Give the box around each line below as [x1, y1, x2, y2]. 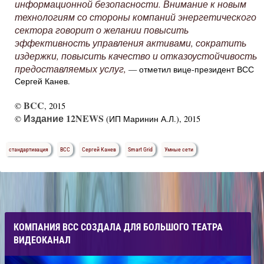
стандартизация [9, 146, 48, 153]
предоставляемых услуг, [15, 62, 128, 75]
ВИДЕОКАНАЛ [14, 235, 71, 246]
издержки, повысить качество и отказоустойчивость [15, 49, 257, 62]
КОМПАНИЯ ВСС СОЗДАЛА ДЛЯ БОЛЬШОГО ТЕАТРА [14, 222, 223, 233]
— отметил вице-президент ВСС [128, 64, 254, 75]
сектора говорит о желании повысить [15, 24, 189, 36]
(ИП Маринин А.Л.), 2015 [104, 113, 200, 124]
